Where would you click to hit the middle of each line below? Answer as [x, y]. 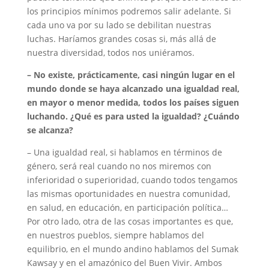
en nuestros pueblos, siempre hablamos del [115, 235]
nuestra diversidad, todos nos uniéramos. [110, 53]
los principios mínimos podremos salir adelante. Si [129, 11]
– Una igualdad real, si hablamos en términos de [124, 153]
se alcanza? [50, 130]
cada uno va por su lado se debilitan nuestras [119, 25]
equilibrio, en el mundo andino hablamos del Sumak [132, 249]
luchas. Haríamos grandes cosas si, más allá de [121, 39]
